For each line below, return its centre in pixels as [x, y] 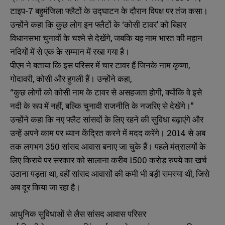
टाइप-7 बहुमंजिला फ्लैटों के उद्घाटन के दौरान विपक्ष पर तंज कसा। [109, 11]
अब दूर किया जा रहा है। [45, 187]
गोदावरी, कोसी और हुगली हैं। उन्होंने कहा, [71, 79]
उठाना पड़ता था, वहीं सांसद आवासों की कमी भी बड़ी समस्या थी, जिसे [110, 174]
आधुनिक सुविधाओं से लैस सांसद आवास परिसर [78, 214]
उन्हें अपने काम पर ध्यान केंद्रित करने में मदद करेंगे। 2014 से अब [108, 133]
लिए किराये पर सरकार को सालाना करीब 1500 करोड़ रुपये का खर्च [108, 160]
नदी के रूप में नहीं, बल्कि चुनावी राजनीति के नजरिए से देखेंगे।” [102, 106]
